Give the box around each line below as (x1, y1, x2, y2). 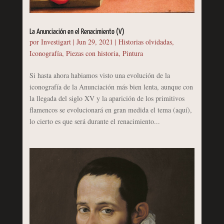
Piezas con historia (65, 48, 118, 58)
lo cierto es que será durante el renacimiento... (29, 116, 160, 126)
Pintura (122, 48, 143, 58)
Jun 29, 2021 (76, 36, 113, 46)
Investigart (40, 36, 71, 46)
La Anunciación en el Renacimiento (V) (29, 27, 124, 35)
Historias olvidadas (118, 36, 172, 46)
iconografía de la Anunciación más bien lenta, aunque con (29, 81, 193, 91)
